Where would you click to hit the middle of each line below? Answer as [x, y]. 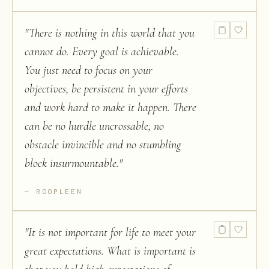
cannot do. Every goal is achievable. [102, 52]
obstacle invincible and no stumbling [103, 145]
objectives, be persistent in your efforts [106, 89]
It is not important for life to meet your [112, 232]
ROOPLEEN [59, 191]
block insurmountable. [72, 163]
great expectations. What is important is [110, 251]
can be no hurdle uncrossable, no [94, 126]
